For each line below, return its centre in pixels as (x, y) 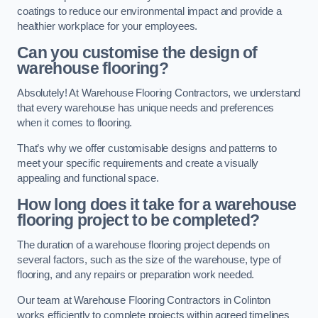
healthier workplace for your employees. (108, 27)
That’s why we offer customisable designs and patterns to (147, 148)
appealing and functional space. (88, 178)
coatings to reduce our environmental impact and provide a (149, 12)
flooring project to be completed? (138, 220)
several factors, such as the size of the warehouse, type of (149, 260)
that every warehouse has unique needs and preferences (146, 108)
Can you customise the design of (137, 52)
